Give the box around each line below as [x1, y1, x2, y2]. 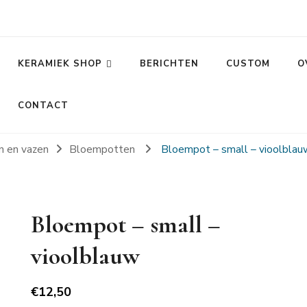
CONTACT [17, 99, 69, 112]
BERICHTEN [139, 58, 199, 70]
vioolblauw [30, 241, 140, 271]
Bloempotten [69, 142, 138, 156]
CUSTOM [225, 58, 270, 70]
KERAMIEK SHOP [17, 58, 102, 70]
